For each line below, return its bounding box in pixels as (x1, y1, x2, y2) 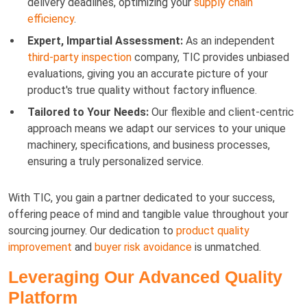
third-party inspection (27, 50, 132, 64)
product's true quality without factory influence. (27, 83, 257, 97)
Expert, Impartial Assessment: (27, 34, 183, 47)
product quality (176, 223, 249, 237)
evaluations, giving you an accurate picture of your (27, 66, 268, 80)
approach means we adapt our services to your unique (27, 121, 286, 135)
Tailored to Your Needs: (27, 105, 149, 119)
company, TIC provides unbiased (132, 50, 289, 64)
